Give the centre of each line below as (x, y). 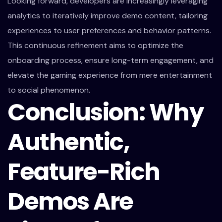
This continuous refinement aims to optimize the (95, 45)
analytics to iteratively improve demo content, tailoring (108, 16)
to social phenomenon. (49, 90)
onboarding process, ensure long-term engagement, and (111, 60)
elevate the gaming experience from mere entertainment (110, 75)
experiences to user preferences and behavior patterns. (109, 30)
